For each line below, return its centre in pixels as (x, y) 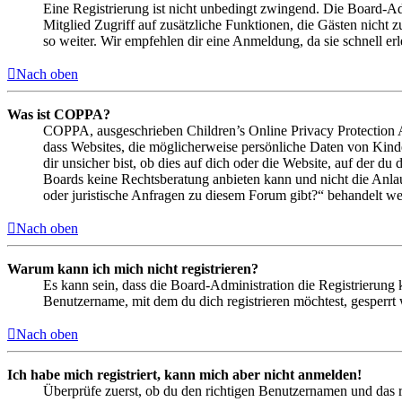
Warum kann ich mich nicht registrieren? (133, 269)
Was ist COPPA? (59, 115)
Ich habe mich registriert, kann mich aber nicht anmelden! (184, 375)
